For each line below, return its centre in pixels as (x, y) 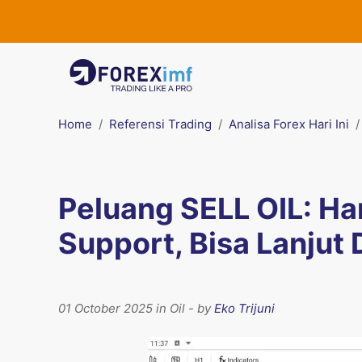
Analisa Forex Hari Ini (289, 124)
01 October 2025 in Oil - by (136, 308)
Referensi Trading (160, 124)
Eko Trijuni (244, 308)
